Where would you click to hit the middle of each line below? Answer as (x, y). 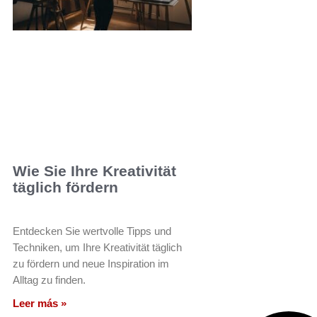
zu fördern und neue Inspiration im (91, 263)
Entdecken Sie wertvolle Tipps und (92, 231)
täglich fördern (65, 187)
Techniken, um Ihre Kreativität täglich (97, 247)
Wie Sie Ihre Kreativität (94, 171)
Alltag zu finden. (49, 279)
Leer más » (40, 303)
